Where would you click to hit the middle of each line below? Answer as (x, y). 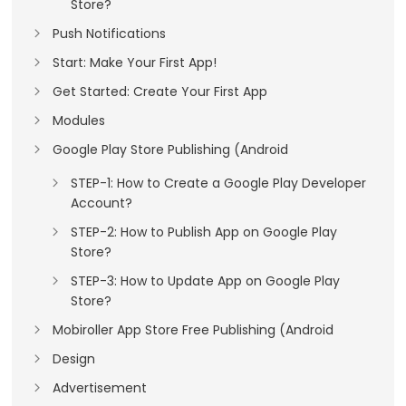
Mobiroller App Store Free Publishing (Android (193, 330)
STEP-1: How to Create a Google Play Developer (219, 184)
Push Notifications (110, 34)
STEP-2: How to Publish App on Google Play (204, 232)
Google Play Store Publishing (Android (171, 150)
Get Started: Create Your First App (160, 92)
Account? (102, 203)
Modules (79, 121)
